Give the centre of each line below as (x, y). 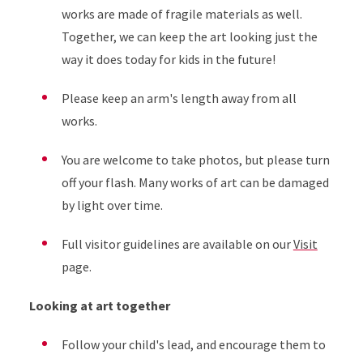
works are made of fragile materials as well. (181, 13)
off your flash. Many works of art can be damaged (195, 182)
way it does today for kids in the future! (168, 59)
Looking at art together (99, 305)
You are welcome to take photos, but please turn (195, 159)
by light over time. (113, 205)
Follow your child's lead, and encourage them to (193, 344)
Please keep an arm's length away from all (179, 98)
